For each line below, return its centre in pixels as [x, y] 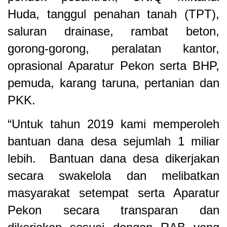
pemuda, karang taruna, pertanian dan [113, 83]
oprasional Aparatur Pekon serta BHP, [113, 66]
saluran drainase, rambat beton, [113, 31]
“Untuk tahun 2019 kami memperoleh [113, 124]
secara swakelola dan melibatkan [113, 176]
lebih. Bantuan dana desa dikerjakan [113, 159]
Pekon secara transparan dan [113, 210]
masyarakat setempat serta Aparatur [113, 193]
